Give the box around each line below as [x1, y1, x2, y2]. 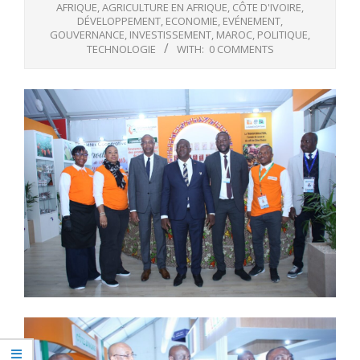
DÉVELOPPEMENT [77, 13, 161, 28]
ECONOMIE [166, 13, 218, 28]
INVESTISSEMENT [129, 27, 211, 42]
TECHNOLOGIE [86, 41, 156, 56]
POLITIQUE [257, 27, 308, 42]
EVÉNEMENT [223, 13, 280, 28]
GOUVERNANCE [50, 27, 125, 42]
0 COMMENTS [208, 41, 274, 56]
